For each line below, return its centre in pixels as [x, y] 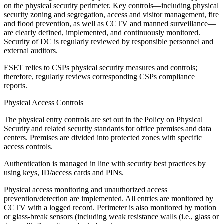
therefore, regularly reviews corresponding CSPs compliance [99, 77]
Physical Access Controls [44, 103]
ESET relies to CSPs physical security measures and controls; [101, 68]
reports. [16, 86]
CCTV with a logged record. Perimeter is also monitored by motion [110, 208]
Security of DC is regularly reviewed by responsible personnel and [109, 42]
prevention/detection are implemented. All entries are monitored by [109, 199]
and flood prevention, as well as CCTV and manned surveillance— [110, 24]
